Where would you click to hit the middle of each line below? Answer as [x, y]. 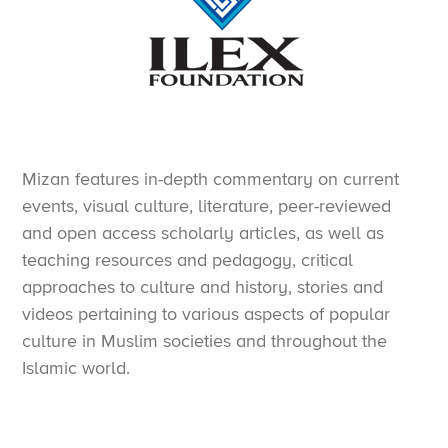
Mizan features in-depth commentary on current [211, 178]
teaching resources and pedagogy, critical [188, 259]
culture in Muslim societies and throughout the [205, 340]
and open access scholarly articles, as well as [203, 232]
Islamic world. [76, 367]
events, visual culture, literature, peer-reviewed [207, 205]
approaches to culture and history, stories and [203, 286]
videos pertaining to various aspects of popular [206, 313]
